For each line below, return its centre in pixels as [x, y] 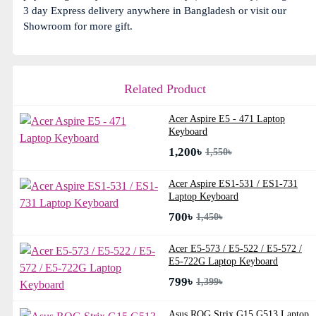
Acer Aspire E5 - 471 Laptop [226, 119]
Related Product [165, 89]
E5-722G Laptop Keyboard [223, 261]
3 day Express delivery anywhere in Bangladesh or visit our [155, 11]
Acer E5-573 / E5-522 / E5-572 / [235, 249]
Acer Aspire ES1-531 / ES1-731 [233, 184]
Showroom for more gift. [78, 26]
